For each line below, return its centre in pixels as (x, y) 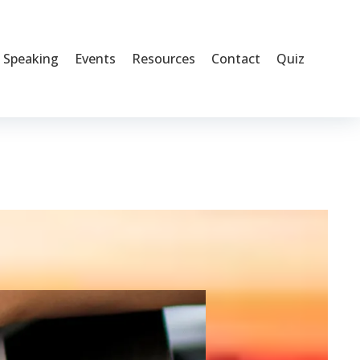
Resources (164, 59)
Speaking (31, 59)
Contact (236, 59)
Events (95, 59)
